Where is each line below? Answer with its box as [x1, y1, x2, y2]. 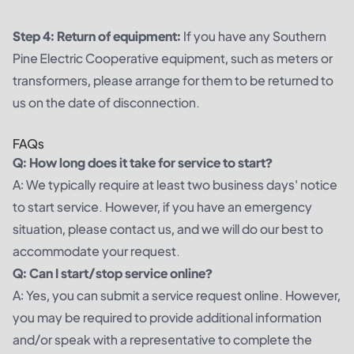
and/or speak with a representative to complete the [13, 330, 312, 348]
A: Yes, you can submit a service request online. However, [13, 286, 341, 303]
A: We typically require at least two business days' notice [13, 175, 337, 193]
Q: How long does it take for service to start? [13, 153, 273, 171]
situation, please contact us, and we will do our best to [13, 220, 323, 237]
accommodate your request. [13, 242, 180, 259]
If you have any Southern [181, 27, 326, 44]
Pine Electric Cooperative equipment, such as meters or [13, 49, 333, 66]
